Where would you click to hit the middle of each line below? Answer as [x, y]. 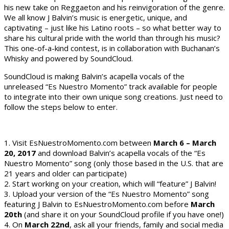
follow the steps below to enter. [61, 107]
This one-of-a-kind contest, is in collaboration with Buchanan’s [112, 48]
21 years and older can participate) [65, 173]
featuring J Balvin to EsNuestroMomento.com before [97, 204]
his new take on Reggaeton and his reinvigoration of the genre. [114, 7]
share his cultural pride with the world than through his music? [112, 38]
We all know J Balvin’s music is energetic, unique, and [96, 17]
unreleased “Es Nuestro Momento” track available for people [111, 86]
